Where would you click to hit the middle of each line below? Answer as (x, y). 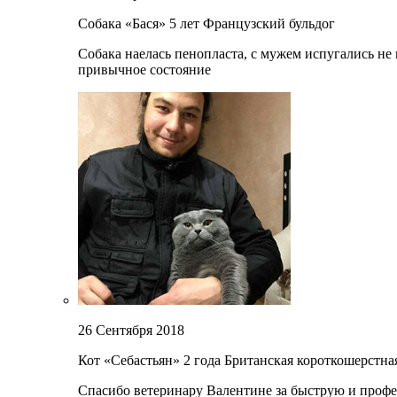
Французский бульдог (269, 24)
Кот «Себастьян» (131, 361)
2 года (202, 361)
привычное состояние (144, 70)
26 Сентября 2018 (131, 331)
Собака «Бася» (124, 24)
